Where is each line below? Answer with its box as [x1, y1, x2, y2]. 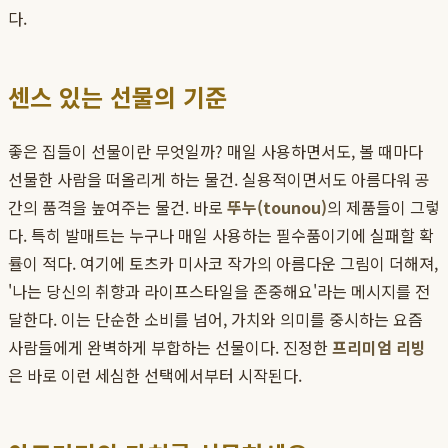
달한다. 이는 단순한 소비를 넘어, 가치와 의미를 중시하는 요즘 [8, 307, 423, 332]
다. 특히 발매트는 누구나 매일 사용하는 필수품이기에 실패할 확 [8, 223, 434, 248]
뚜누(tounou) [227, 195, 327, 220]
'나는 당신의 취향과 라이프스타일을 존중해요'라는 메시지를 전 [8, 279, 430, 304]
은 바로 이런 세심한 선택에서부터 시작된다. [8, 363, 302, 388]
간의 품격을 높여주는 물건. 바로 [8, 195, 227, 220]
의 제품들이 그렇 [327, 195, 440, 220]
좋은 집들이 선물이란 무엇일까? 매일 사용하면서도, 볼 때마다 [8, 139, 423, 164]
